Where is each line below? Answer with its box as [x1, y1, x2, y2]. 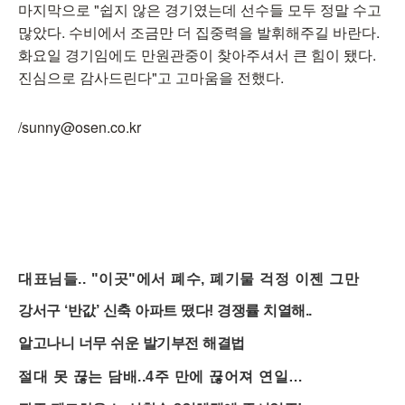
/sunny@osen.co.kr [18, 117, 145, 137]
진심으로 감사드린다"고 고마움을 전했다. [18, 67, 287, 88]
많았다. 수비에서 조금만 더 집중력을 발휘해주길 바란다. [18, 22, 380, 42]
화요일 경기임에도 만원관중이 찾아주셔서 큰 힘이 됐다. [18, 44, 376, 65]
